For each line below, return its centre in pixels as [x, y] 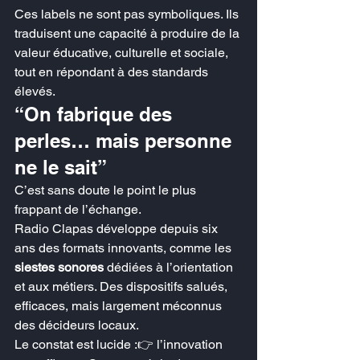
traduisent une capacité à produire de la [129, 33]
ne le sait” [61, 167]
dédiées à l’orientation [170, 267]
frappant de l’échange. [78, 209]
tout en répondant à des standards [113, 72]
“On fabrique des [96, 114]
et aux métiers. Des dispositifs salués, [123, 286]
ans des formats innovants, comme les [125, 248]
